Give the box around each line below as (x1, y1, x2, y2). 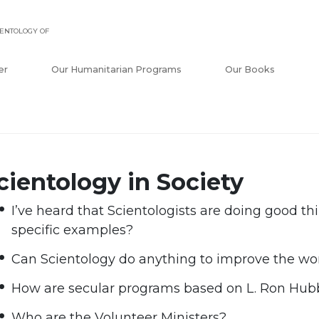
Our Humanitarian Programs (51, 64, 182, 75)
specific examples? (11, 222, 134, 239)
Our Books (224, 64, 277, 75)
